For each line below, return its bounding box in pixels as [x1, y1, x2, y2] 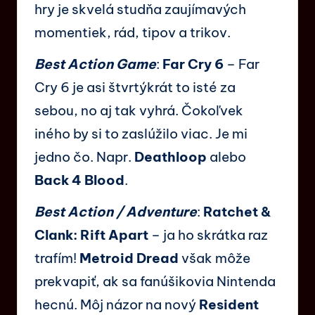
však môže [179, 249, 250, 266]
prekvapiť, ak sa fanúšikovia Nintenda [34, 272, 276, 290]
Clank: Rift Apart [34, 226, 148, 243]
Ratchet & [203, 202, 271, 220]
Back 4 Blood [34, 171, 124, 188]
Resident [199, 295, 259, 313]
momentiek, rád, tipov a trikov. [34, 23, 231, 41]
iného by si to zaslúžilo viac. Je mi [34, 124, 247, 142]
